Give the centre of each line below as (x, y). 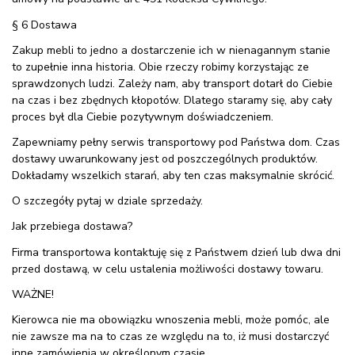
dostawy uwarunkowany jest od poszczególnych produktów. (165, 159)
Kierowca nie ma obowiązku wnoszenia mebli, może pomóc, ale (171, 319)
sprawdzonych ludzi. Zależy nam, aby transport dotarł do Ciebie (172, 83)
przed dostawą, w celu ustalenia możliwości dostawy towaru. (169, 269)
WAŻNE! (33, 294)
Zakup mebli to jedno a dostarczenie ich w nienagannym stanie (171, 50)
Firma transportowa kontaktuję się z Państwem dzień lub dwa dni (176, 252)
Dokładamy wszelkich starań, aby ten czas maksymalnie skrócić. (173, 176)
